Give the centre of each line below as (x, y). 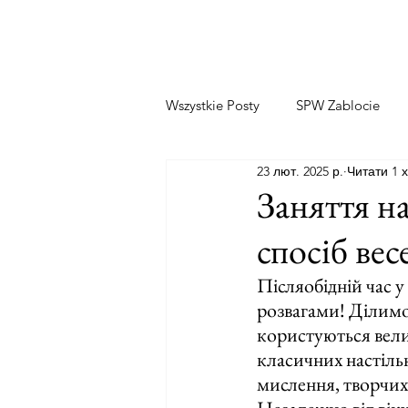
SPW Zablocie (338, 105)
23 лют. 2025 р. (300, 171)
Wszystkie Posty (213, 105)
